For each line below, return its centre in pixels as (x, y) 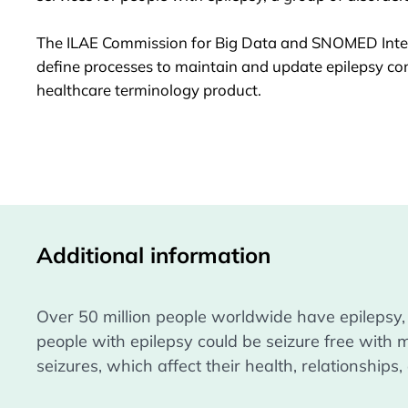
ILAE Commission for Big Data (170, 42)
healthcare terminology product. (149, 89)
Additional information (154, 255)
